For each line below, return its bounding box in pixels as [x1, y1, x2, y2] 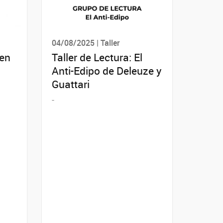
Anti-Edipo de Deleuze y [51, 63, 162, 78]
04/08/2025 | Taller [51, 37, 120, 48]
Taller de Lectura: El [51, 50, 142, 64]
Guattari [51, 77, 90, 91]
